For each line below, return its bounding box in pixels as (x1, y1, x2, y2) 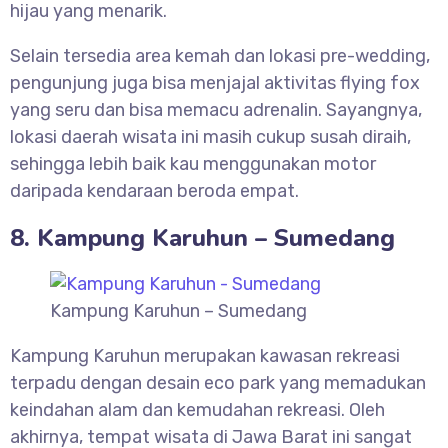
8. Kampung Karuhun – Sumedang (10, 222, 395, 255)
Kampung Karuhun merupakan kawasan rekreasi (10, 345, 400, 368)
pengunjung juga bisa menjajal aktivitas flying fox (10, 72, 420, 95)
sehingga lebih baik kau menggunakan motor (10, 153, 376, 176)
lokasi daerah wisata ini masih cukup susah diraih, (10, 126, 411, 149)
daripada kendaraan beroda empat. (10, 180, 299, 203)
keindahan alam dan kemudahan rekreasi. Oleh (10, 399, 385, 422)
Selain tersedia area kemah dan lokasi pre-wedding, (10, 45, 430, 68)
